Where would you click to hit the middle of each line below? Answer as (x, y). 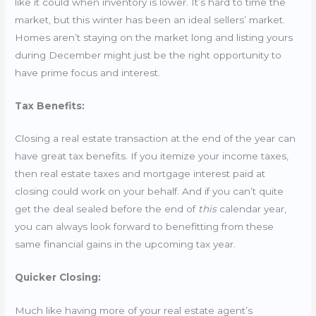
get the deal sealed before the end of (107, 209)
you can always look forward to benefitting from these (145, 227)
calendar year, (253, 209)
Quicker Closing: (58, 278)
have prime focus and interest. (89, 72)
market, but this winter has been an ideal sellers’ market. (150, 19)
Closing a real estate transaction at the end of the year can (156, 139)
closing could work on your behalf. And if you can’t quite (150, 192)
